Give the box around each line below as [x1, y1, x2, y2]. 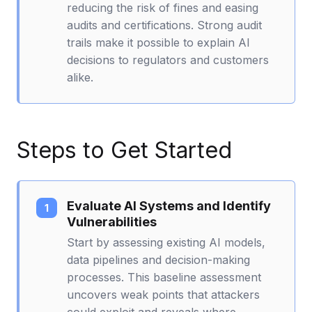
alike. [67, 70, 93, 84]
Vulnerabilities [67, 214, 157, 229]
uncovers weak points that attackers [67, 287, 260, 302]
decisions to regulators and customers [67, 52, 269, 67]
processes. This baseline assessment [67, 270, 261, 284]
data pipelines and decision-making [67, 252, 250, 267]
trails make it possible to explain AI [67, 35, 250, 49]
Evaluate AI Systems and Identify [67, 198, 271, 213]
